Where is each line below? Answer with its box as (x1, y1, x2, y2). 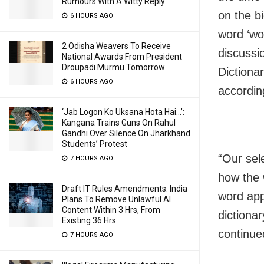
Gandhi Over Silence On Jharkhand (62, 128, 190, 138)
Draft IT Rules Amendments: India (62, 184, 187, 193)
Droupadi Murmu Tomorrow (62, 62, 165, 72)
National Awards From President (62, 52, 182, 61)
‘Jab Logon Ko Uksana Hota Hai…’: (62, 107, 184, 117)
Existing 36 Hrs (62, 216, 116, 225)
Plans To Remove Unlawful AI (62, 194, 171, 204)
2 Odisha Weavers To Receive (62, 41, 171, 51)
